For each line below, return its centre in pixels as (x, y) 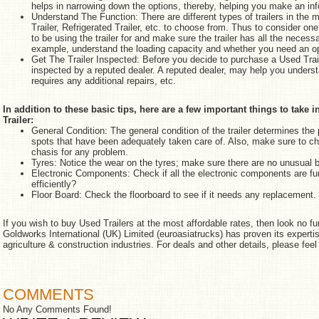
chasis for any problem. (80, 152)
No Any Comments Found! (57, 309)
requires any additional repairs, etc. (104, 81)
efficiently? (54, 184)
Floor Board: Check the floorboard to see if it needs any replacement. (174, 195)
